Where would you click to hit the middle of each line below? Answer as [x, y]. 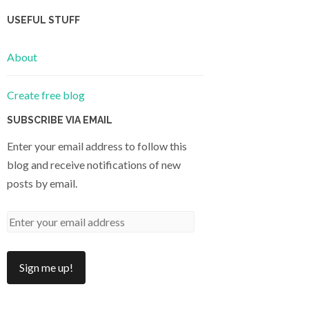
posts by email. [42, 183]
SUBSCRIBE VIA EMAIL [60, 120]
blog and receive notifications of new [94, 164]
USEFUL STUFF [43, 20]
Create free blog [46, 94]
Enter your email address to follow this [97, 146]
